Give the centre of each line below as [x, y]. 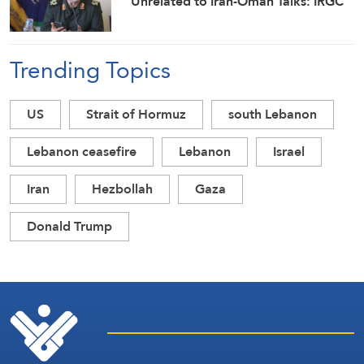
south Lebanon [273, 115]
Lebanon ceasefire [82, 152]
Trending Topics [90, 70]
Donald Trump [69, 227]
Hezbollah [122, 189]
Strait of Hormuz [136, 115]
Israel [289, 152]
